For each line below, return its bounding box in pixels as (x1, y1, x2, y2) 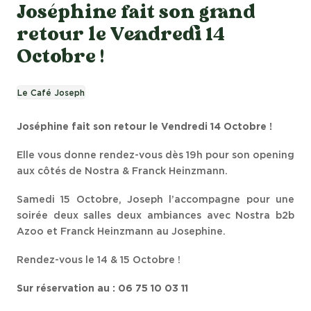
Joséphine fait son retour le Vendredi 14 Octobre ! (17, 122, 272, 132)
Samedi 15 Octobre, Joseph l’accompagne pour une (17, 195, 294, 205)
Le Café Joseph (17, 89, 85, 97)
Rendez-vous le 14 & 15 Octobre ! (17, 255, 180, 265)
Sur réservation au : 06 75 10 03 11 (17, 284, 188, 294)
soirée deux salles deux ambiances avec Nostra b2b (17, 211, 294, 221)
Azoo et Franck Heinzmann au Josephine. (17, 227, 226, 237)
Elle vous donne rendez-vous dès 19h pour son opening (17, 151, 294, 160)
